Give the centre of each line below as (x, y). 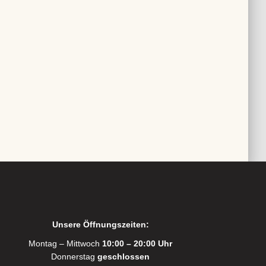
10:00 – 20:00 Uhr (137, 243)
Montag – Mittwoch (66, 243)
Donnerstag (75, 256)
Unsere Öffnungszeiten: (100, 224)
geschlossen (124, 256)
